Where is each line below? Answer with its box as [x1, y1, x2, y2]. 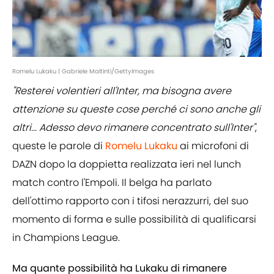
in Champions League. [12, 231, 120, 245]
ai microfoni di [177, 139, 249, 154]
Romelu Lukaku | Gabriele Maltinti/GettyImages [12, 67, 154, 76]
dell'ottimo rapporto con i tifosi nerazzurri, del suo [12, 194, 248, 209]
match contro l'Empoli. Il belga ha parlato [12, 176, 212, 190]
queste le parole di [12, 139, 105, 154]
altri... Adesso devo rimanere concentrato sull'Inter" [12, 120, 255, 135]
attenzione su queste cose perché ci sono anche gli [12, 102, 261, 117]
